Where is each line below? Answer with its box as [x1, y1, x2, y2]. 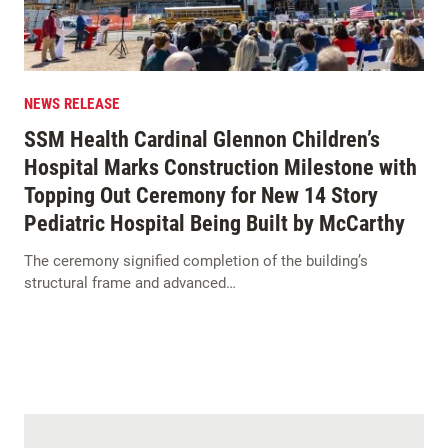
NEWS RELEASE [24, 94, 120, 113]
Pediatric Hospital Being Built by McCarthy [24, 210, 405, 236]
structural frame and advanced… [24, 273, 236, 292]
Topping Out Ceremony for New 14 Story [24, 182, 378, 208]
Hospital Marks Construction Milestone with [24, 154, 417, 180]
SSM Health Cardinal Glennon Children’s [24, 126, 380, 152]
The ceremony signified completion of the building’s [24, 251, 368, 270]
